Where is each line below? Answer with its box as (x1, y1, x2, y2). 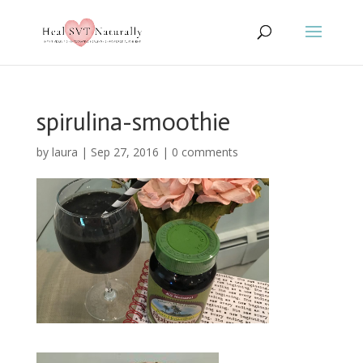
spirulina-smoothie (36, 108, 230, 137)
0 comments (171, 144, 238, 160)
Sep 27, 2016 (90, 144, 159, 160)
